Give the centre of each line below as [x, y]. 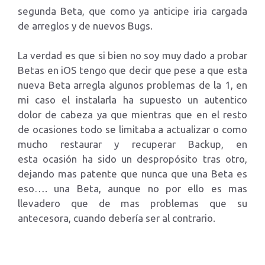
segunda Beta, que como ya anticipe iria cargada [132, 11]
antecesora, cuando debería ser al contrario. [117, 218]
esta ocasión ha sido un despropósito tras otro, [132, 159]
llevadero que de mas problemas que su [132, 203]
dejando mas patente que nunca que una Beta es [132, 174]
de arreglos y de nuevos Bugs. [85, 25]
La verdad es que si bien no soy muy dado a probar [132, 55]
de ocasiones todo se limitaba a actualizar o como [132, 129]
